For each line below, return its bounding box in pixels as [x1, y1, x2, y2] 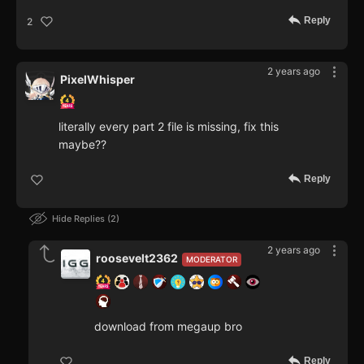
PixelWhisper [60, 72, 135, 87]
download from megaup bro [94, 319, 242, 334]
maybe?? [58, 137, 106, 152]
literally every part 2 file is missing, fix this [58, 119, 279, 134]
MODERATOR [186, 254, 237, 265]
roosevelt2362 [96, 251, 178, 266]
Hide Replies [52, 213, 107, 225]
